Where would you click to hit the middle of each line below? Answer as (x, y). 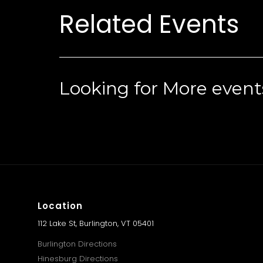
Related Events (149, 24)
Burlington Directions (77, 244)
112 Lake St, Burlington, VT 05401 (96, 223)
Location (60, 206)
